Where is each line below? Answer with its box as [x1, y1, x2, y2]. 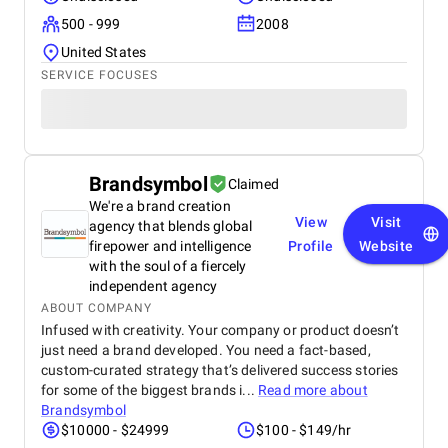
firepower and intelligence [89, 238, 252, 254]
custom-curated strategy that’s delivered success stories [41, 362, 399, 378]
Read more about [258, 382, 368, 398]
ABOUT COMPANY [41, 301, 152, 315]
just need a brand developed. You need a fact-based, [41, 342, 371, 358]
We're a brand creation [89, 198, 231, 214]
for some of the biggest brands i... [41, 382, 259, 398]
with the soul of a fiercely [89, 258, 247, 274]
